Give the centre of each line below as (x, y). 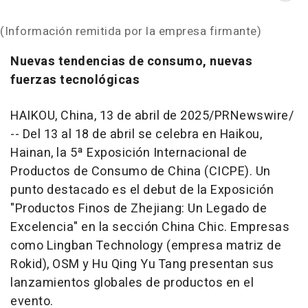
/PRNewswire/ (251, 116)
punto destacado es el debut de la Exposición (142, 190)
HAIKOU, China (52, 116)
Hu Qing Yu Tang (140, 264)
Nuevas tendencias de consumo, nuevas (131, 62)
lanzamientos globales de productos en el (132, 283)
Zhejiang (156, 209)
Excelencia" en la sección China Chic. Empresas (150, 227)
